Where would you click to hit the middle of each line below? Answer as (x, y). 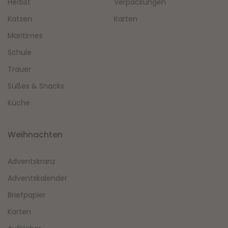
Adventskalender (37, 178)
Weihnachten (35, 135)
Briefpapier (27, 195)
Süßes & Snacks (36, 86)
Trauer (19, 69)
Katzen (20, 19)
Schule (20, 53)
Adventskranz (32, 162)
